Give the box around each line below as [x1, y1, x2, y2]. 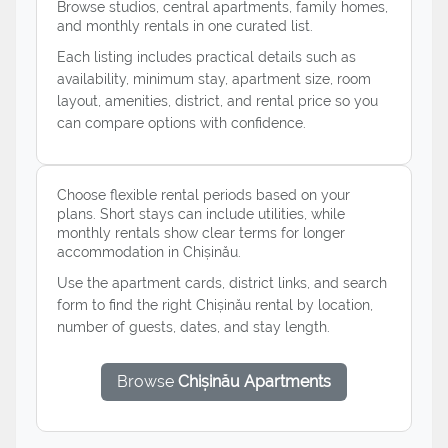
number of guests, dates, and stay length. [57, 318, 330, 335]
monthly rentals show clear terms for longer [57, 224, 345, 241]
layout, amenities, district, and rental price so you [57, 92, 378, 109]
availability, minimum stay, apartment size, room [57, 70, 371, 87]
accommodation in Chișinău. [57, 243, 241, 260]
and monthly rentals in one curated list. [57, 17, 313, 34]
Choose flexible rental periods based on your [57, 186, 350, 203]
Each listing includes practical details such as [57, 48, 356, 65]
